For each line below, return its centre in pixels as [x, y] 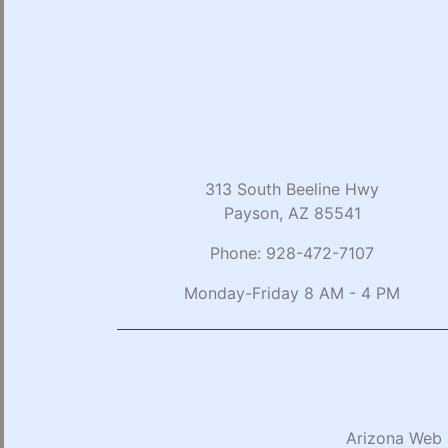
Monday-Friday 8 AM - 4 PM [292, 292]
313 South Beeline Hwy [292, 188]
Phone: [238, 252]
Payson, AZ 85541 [292, 212]
